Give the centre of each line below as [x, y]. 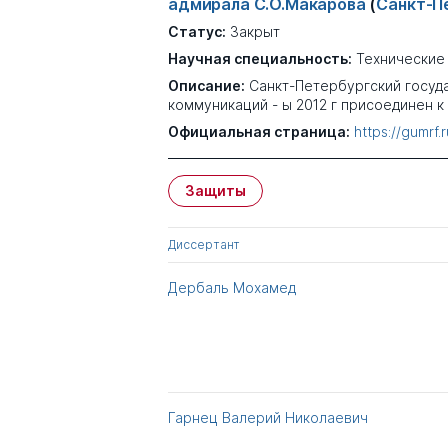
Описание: [206, 85]
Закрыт [255, 31]
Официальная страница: [259, 131]
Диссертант [204, 244]
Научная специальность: [260, 58]
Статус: [197, 31]
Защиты [215, 190]
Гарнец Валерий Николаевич [268, 417]
